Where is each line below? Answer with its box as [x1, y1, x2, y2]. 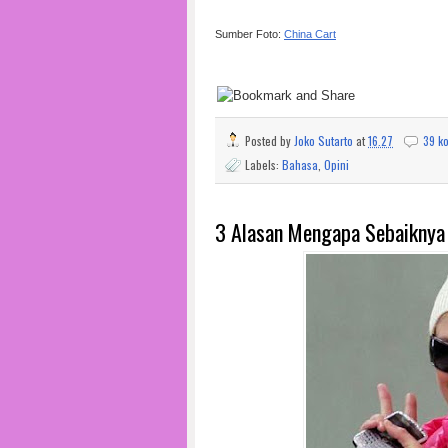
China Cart [284, 27, 336, 40]
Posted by [245, 132, 294, 150]
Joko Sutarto [294, 132, 353, 150]
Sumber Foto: [215, 27, 284, 40]
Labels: [245, 156, 282, 174]
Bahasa [282, 156, 318, 174]
